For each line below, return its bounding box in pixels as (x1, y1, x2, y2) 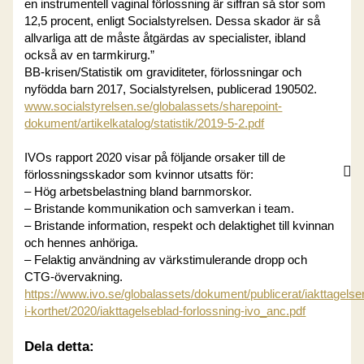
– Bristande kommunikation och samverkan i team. (24, 202, 295, 216)
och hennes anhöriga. (24, 236, 139, 250)
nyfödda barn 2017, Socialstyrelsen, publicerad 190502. (24, 83, 318, 97)
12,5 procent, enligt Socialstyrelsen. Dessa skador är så (24, 15, 321, 28)
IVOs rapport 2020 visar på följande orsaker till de (24, 151, 286, 165)
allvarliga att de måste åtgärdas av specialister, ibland (24, 32, 306, 45)
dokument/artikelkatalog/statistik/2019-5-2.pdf (24, 117, 265, 131)
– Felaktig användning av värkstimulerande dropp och (24, 253, 308, 267)
